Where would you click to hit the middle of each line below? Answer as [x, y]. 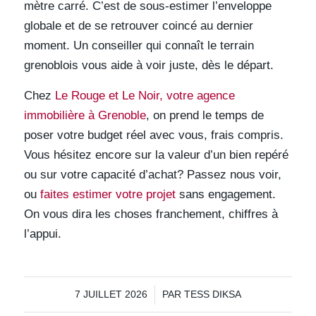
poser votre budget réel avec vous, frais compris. [153, 135]
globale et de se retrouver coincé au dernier [138, 26]
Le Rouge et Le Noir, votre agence [145, 95]
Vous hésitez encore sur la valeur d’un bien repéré [156, 154]
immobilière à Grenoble [85, 115]
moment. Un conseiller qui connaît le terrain [139, 46]
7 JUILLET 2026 [111, 295]
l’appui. [42, 233]
